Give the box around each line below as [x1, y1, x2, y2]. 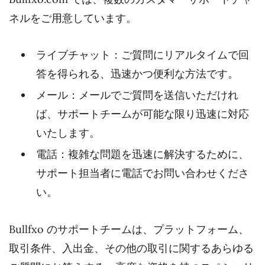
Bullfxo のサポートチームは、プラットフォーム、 [9, 222, 249, 236]
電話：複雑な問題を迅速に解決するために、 [36, 147, 249, 161]
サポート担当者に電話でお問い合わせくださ [36, 166, 249, 180]
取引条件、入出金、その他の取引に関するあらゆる [9, 241, 254, 255]
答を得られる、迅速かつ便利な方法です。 [36, 67, 238, 81]
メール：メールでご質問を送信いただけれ [36, 88, 238, 102]
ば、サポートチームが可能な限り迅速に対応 [36, 107, 249, 121]
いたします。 [36, 126, 100, 140]
